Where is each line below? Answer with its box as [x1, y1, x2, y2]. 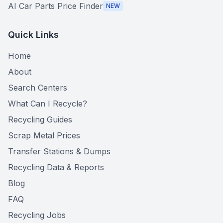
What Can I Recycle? [8, 99, 87, 109]
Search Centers [8, 83, 67, 93]
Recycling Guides [8, 114, 72, 124]
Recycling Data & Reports [8, 162, 104, 172]
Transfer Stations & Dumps [8, 146, 111, 156]
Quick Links [8, 29, 59, 40]
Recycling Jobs [8, 210, 66, 220]
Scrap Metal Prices [8, 130, 80, 140]
